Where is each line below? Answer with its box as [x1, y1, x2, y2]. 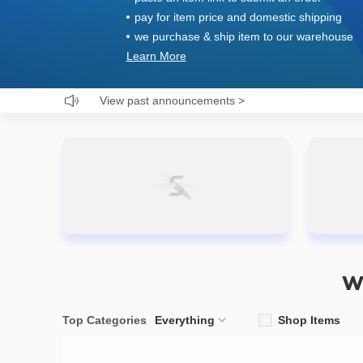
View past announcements [100, 94, 235, 107]
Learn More [126, 49, 186, 62]
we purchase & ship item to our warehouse [134, 30, 353, 43]
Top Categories [62, 314, 147, 327]
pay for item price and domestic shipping [134, 11, 342, 23]
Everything [155, 314, 215, 327]
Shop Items [278, 314, 340, 327]
